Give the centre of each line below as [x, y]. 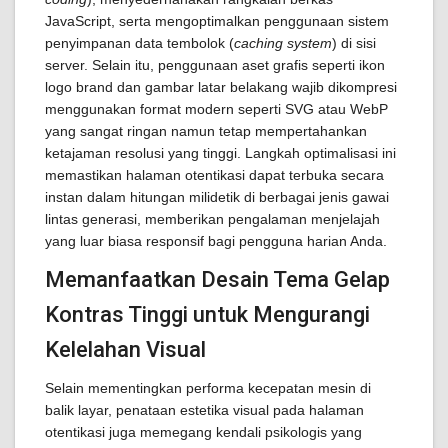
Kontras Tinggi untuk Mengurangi [207, 314]
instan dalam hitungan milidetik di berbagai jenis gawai [217, 197]
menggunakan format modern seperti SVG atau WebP [216, 109]
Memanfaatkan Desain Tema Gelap [217, 279]
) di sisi [354, 43]
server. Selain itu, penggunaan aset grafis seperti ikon [215, 65]
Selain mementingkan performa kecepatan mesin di [208, 388]
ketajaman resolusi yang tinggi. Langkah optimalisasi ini [220, 153]
